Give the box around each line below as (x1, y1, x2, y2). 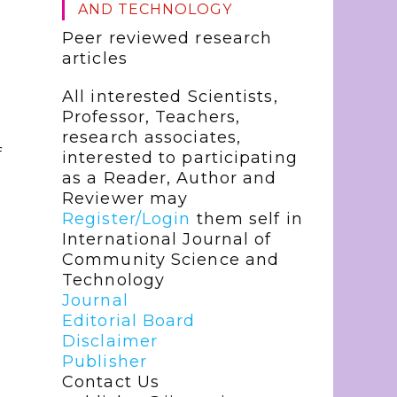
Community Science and (62, 250, 280, 269)
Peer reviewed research (62, 28, 273, 48)
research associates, (62, 128, 242, 147)
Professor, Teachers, (62, 107, 241, 127)
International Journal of (62, 230, 272, 249)
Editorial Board (62, 311, 196, 331)
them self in (191, 209, 303, 229)
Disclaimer (62, 331, 158, 351)
